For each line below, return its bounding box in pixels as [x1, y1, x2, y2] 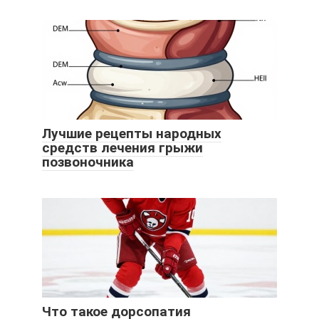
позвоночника [42, 154, 134, 171]
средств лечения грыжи [42, 140, 203, 157]
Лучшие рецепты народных [42, 125, 221, 142]
